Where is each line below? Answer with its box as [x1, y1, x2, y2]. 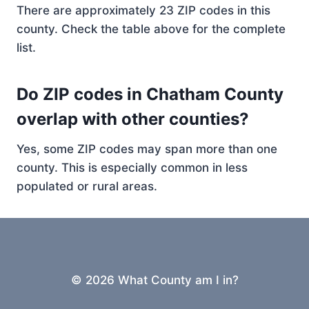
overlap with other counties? [17, 109, 249, 129]
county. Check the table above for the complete [17, 22, 286, 36]
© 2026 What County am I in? [70, 273, 239, 287]
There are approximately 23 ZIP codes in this [17, 3, 270, 17]
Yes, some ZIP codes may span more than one [17, 142, 277, 156]
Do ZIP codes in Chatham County [17, 84, 283, 104]
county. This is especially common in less [17, 161, 248, 175]
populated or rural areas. [17, 179, 157, 193]
